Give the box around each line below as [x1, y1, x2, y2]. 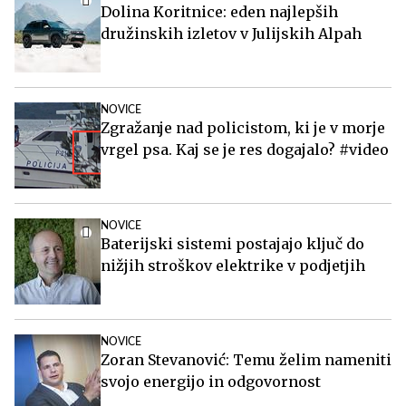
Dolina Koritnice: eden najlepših [101, 2, 338, 21]
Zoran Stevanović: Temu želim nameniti [101, 350, 391, 369]
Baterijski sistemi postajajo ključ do [101, 234, 364, 253]
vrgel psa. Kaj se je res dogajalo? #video [101, 140, 389, 159]
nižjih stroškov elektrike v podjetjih [101, 256, 365, 275]
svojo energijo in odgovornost [101, 372, 321, 391]
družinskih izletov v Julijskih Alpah [101, 24, 362, 43]
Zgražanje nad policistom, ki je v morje [101, 118, 385, 137]
